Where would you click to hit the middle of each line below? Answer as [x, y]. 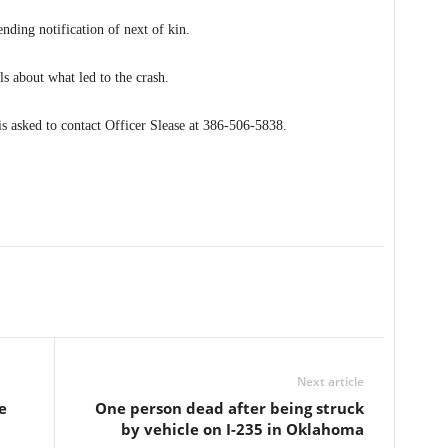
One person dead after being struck [229, 408]
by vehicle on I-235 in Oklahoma [242, 429]
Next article [330, 381]
